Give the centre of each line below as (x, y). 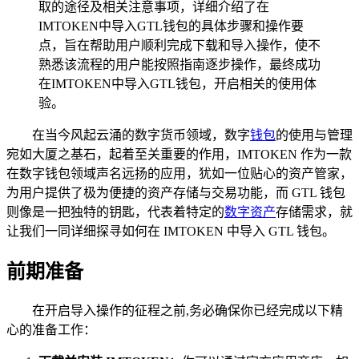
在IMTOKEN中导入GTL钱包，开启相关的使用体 (177, 83)
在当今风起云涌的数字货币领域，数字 (141, 135)
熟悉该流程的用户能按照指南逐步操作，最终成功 (179, 64)
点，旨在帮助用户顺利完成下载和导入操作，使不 (179, 45)
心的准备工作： (51, 329)
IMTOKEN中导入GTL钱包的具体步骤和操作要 (171, 26)
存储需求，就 (314, 212)
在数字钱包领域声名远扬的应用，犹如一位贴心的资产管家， (179, 173)
